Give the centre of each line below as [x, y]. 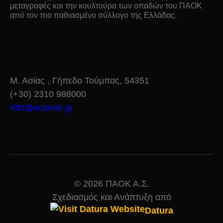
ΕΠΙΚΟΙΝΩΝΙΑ [50, 52]
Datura [159, 211]
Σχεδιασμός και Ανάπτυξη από [111, 197]
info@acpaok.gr [41, 108]
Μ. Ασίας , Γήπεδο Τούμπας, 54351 [80, 81]
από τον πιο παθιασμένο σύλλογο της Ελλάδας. [93, 15]
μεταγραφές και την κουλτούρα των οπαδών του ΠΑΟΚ [106, 6]
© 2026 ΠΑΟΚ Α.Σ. [111, 184]
